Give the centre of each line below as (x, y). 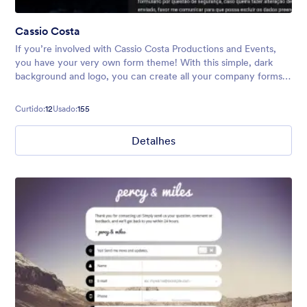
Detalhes (153, 140)
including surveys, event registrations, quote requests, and (141, 89)
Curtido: (30, 108)
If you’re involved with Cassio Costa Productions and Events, (146, 48)
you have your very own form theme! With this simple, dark (144, 62)
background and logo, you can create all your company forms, (150, 76)
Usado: (65, 108)
